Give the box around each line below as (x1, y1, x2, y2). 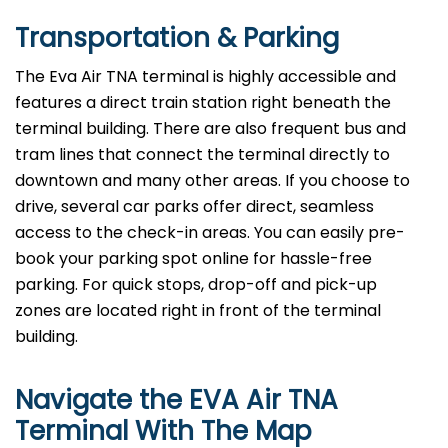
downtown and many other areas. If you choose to (15, 169, 410, 193)
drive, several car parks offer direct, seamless (15, 195, 374, 219)
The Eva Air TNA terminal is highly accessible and (15, 65, 396, 89)
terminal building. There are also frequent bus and (15, 117, 406, 141)
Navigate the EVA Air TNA (15, 382, 338, 419)
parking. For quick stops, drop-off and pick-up (15, 273, 377, 297)
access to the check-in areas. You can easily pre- (15, 221, 405, 245)
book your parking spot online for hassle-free (15, 247, 372, 271)
